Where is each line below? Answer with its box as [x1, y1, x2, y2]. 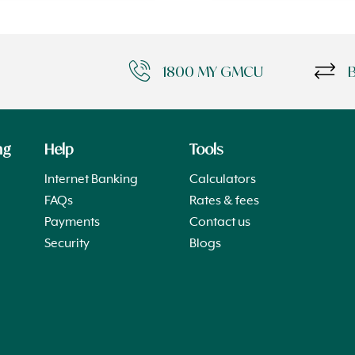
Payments [44, 215, 100, 230]
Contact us [189, 215, 250, 230]
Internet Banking [44, 172, 138, 187]
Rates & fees [189, 193, 259, 208]
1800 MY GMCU [162, 62, 264, 80]
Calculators [189, 172, 256, 187]
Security [44, 236, 90, 251]
